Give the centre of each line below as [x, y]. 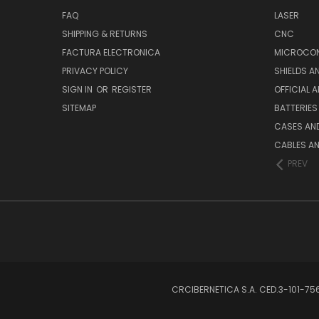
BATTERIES [296, 108]
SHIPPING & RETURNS [105, 33]
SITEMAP [79, 108]
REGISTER [132, 89]
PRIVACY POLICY [95, 70]
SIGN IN [78, 89]
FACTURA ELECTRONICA [111, 52]
